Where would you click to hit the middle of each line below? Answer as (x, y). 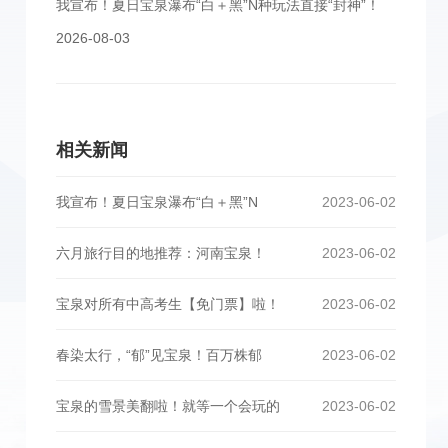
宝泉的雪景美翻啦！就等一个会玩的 (168, 406)
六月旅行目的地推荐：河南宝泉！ (161, 253)
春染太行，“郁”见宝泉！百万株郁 (159, 355)
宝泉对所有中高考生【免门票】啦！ (168, 304)
